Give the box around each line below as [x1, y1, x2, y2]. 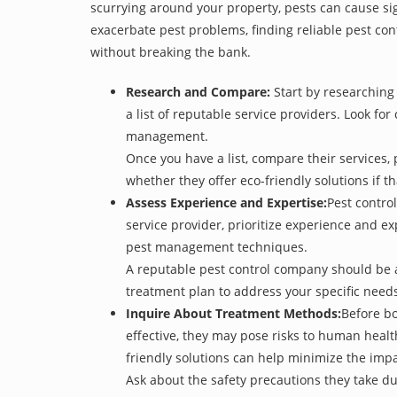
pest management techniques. [126, 238, 307, 255]
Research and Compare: [126, 83, 270, 100]
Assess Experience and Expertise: [126, 194, 327, 211]
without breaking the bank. [90, 43, 251, 60]
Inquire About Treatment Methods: [126, 305, 341, 322]
